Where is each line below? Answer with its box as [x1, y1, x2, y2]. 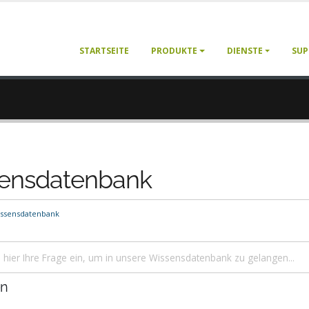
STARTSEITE [79, 45, 130, 57]
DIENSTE [226, 45, 263, 57]
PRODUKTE [151, 45, 198, 57]
